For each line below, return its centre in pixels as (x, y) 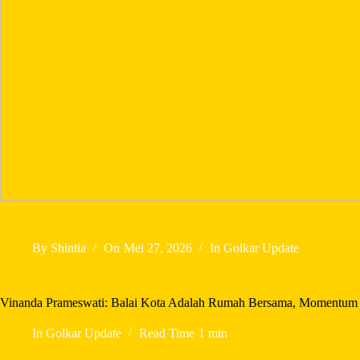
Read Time (167, 333)
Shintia (69, 247)
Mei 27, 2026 (157, 247)
